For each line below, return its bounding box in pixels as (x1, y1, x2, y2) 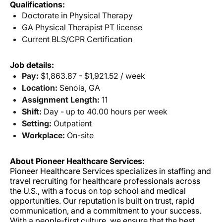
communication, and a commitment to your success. (10, 206, 201, 216)
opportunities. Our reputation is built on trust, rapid (10, 196, 195, 206)
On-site (65, 130, 94, 141)
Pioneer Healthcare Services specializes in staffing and (10, 166, 211, 176)
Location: (22, 83, 57, 93)
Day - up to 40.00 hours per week (42, 107, 167, 117)
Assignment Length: (22, 95, 100, 105)
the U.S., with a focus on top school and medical (10, 186, 186, 196)
